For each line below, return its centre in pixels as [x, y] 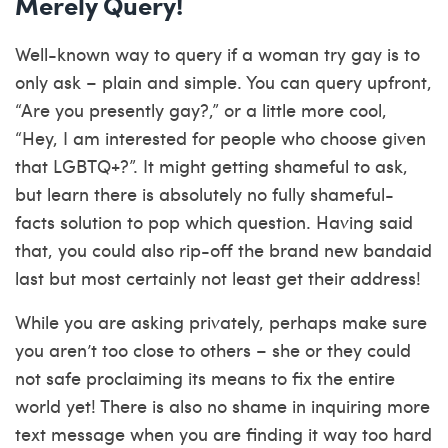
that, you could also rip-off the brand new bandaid [223, 249]
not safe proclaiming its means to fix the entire [205, 377]
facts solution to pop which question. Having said [214, 221]
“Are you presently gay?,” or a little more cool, [201, 109]
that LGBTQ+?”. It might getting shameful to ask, [211, 165]
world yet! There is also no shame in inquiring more [222, 405]
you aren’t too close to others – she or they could [213, 349]
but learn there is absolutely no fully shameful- [204, 193]
